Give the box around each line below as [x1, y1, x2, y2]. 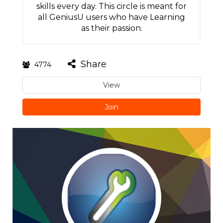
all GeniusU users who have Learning [38, 12, 185, 22]
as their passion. [81, 23, 142, 33]
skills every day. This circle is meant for [36, 1, 187, 11]
